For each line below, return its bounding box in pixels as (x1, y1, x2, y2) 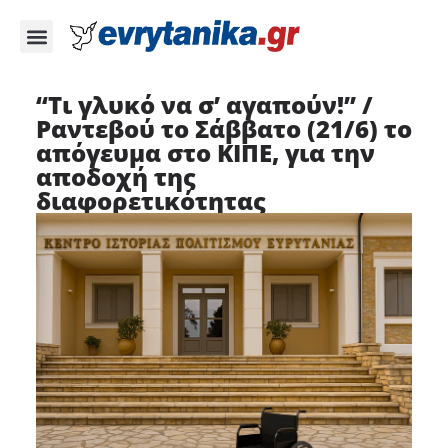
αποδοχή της (35, 160, 196, 193)
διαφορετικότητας (35, 184, 266, 217)
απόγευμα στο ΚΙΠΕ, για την (35, 136, 375, 169)
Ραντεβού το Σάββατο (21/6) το (35, 112, 412, 145)
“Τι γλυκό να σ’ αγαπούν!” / (35, 88, 373, 121)
